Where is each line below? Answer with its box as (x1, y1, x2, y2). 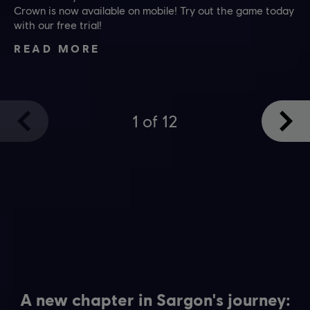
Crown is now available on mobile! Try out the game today (14, 3, 294, 17)
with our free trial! (14, 18, 102, 32)
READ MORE (14, 42, 100, 55)
